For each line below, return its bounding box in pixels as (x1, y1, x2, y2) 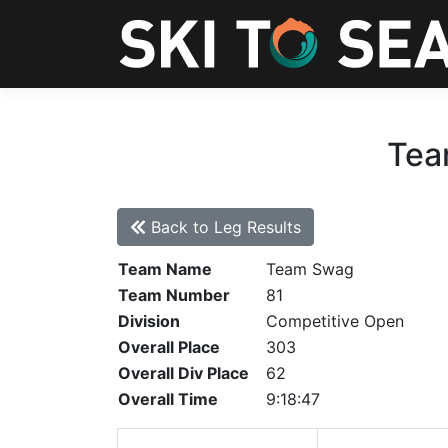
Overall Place (118, 337, 220, 357)
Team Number (118, 285, 230, 305)
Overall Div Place (118, 363, 249, 383)
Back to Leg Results (146, 217, 301, 237)
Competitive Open (266, 311, 404, 331)
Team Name (118, 259, 212, 279)
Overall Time (118, 389, 218, 409)
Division (118, 311, 180, 331)
